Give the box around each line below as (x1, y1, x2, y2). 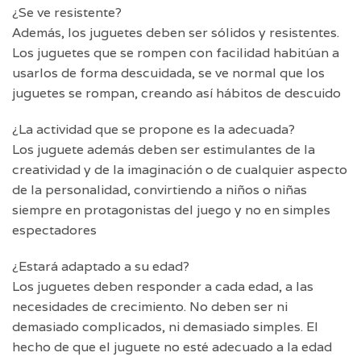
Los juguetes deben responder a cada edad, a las (12, 278, 313, 296)
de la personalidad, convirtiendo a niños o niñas (12, 181, 307, 199)
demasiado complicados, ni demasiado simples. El (12, 318, 318, 336)
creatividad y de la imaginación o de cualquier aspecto (12, 161, 347, 179)
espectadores (12, 222, 97, 239)
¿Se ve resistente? (12, 4, 122, 22)
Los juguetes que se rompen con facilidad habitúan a (12, 44, 339, 62)
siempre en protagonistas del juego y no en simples (12, 201, 330, 219)
